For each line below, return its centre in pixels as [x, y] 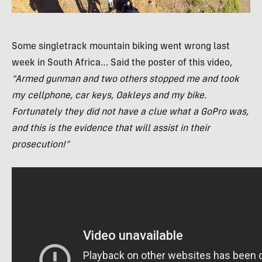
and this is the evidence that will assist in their [111, 129]
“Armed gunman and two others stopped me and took [125, 80]
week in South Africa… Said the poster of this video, [122, 63]
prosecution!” [41, 145]
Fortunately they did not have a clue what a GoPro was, [130, 113]
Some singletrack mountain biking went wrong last [121, 47]
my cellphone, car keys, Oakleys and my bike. [109, 96]
